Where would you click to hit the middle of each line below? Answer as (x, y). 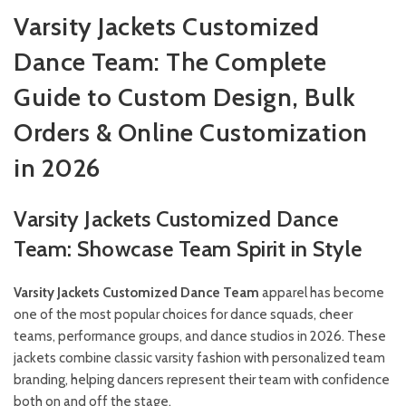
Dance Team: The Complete (170, 62)
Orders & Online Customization (191, 132)
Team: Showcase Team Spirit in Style (188, 249)
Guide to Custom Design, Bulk (184, 97)
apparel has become (322, 293)
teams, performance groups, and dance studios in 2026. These (200, 336)
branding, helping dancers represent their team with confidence (202, 380)
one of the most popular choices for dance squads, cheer (183, 314)
